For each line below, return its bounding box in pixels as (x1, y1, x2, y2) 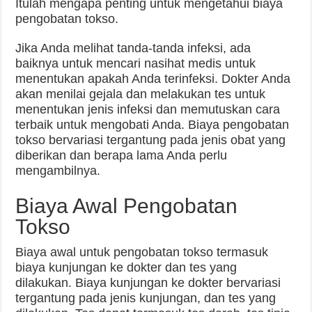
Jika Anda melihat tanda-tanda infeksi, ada (15, 41, 251, 55)
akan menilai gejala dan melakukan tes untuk (15, 87, 266, 101)
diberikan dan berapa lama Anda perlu (15, 148, 228, 162)
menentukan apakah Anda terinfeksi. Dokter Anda (15, 72, 291, 86)
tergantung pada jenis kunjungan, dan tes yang (15, 291, 276, 305)
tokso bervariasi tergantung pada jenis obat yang (15, 133, 286, 147)
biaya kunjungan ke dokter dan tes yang (15, 260, 237, 274)
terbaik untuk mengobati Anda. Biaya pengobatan (15, 118, 290, 132)
